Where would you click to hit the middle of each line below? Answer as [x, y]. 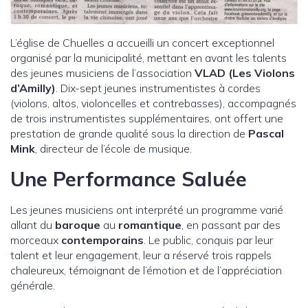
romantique [150, 224]
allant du [33, 224]
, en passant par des [231, 224]
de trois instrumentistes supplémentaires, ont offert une [147, 118]
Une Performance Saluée [129, 178]
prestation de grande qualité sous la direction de [129, 133]
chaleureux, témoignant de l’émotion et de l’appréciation [146, 270]
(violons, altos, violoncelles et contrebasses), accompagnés [153, 103]
